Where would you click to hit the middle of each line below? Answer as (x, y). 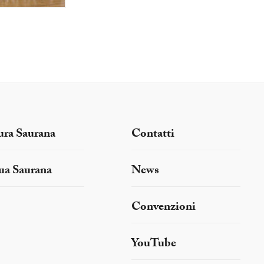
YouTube (154, 245)
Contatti (153, 135)
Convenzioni (163, 208)
